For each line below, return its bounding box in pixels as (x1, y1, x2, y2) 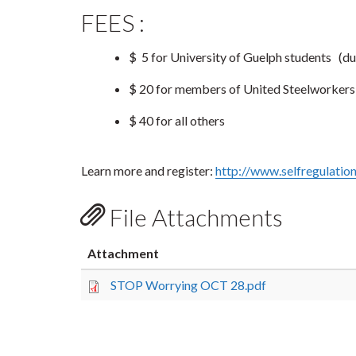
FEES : (81, 7, 145, 37)
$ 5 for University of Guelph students (129, 49, 339, 65)
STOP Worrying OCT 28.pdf (110, 277, 266, 293)
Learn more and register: (81, 163, 215, 179)
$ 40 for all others (129, 112, 225, 128)
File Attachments (105, 203, 283, 232)
